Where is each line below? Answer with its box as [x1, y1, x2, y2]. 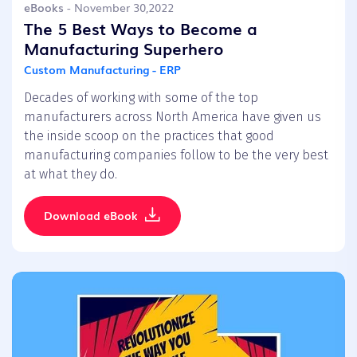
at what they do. [24, 167, 117, 182]
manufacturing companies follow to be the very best [24, 147, 328, 163]
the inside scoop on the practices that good [24, 128, 274, 144]
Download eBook [44, 207, 137, 224]
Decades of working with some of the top [24, 90, 258, 106]
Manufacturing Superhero [24, 36, 224, 61]
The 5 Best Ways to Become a [24, 16, 257, 41]
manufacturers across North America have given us [24, 109, 321, 125]
